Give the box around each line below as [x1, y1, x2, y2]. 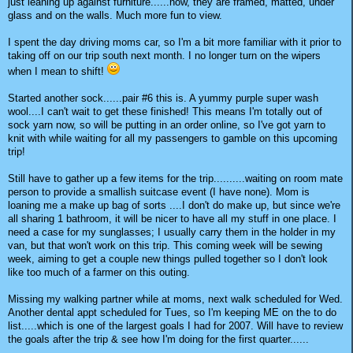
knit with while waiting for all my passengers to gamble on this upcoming [8, 132, 337, 145]
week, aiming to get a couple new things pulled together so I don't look [8, 253, 328, 266]
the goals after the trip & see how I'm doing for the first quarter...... [8, 333, 309, 346]
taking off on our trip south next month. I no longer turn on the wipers [8, 50, 321, 62]
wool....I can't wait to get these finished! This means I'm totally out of [8, 106, 322, 118]
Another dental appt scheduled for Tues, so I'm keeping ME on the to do [8, 307, 336, 319]
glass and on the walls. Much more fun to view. [8, 9, 222, 22]
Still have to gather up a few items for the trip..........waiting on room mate [8, 173, 343, 185]
